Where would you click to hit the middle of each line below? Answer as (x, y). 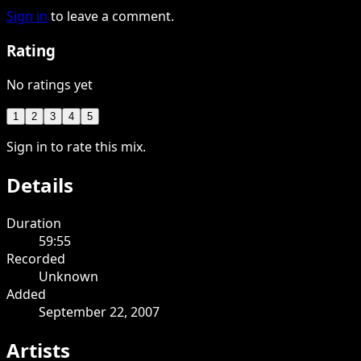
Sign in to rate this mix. (76, 146)
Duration (34, 223)
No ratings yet (50, 84)
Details (40, 185)
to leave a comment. (112, 17)
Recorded (36, 258)
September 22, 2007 (99, 311)
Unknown (68, 276)
